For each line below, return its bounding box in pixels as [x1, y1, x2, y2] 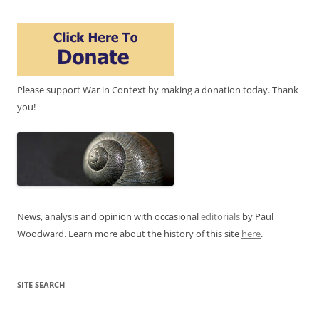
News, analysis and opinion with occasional [17, 209, 201, 223]
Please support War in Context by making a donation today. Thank [17, 83, 298, 96]
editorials [201, 209, 240, 223]
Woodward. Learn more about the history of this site [17, 226, 241, 240]
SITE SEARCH [17, 278, 65, 290]
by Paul [240, 209, 273, 223]
